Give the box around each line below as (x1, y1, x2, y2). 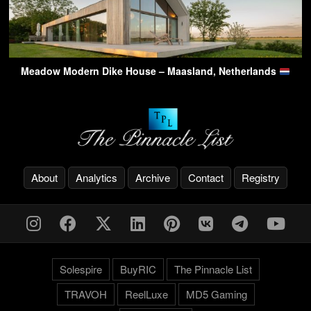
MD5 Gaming (185, 286, 247, 301)
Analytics (76, 169, 117, 185)
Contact (188, 169, 224, 185)
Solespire (59, 261, 102, 276)
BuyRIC (119, 261, 156, 276)
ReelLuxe (124, 286, 168, 301)
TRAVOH (64, 286, 107, 301)
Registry (242, 169, 280, 185)
